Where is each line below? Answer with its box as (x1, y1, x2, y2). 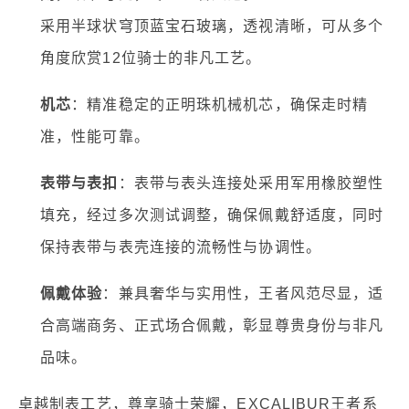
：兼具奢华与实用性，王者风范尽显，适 (102, 285, 384, 301)
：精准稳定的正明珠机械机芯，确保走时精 (71, 96, 369, 112)
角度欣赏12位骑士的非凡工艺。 (40, 49, 262, 66)
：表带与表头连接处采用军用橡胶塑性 (118, 174, 384, 191)
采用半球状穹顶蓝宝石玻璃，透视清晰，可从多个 (40, 17, 384, 34)
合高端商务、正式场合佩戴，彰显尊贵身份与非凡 (40, 317, 384, 333)
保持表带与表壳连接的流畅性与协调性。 (40, 238, 321, 255)
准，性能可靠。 (40, 128, 150, 144)
